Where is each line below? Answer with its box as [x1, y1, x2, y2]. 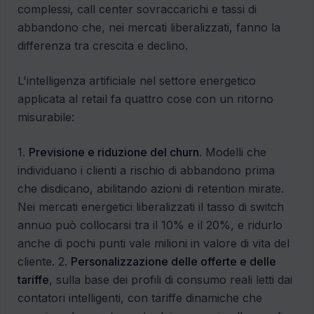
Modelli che [202, 145, 266, 160]
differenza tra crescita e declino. [18, 39, 188, 53]
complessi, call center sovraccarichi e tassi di [18, 2, 257, 17]
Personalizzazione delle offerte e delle [71, 254, 276, 269]
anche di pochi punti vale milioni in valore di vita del [18, 236, 289, 251]
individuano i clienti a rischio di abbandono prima [18, 163, 275, 178]
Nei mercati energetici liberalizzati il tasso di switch [18, 200, 284, 214]
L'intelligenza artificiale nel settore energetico [18, 74, 256, 88]
